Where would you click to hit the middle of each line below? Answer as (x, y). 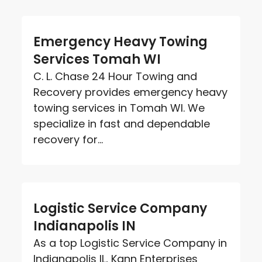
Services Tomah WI (97, 59)
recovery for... (68, 139)
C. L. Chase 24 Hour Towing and (116, 76)
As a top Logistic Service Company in (130, 243)
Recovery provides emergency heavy (131, 92)
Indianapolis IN (85, 226)
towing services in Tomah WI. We (119, 108)
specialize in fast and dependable (122, 123)
